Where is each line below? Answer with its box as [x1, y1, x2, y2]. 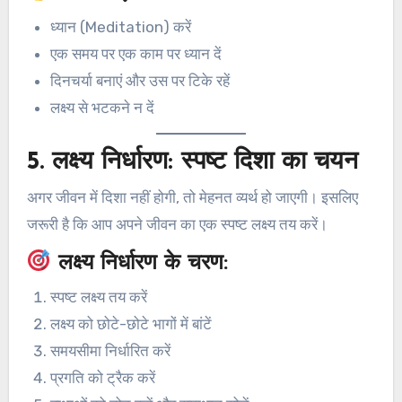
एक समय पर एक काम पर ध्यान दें [49, 44, 222, 63]
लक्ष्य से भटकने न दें [49, 98, 154, 117]
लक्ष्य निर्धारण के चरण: [51, 252, 229, 275]
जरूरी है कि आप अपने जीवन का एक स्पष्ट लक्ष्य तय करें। [26, 215, 328, 234]
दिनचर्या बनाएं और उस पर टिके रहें [49, 71, 230, 90]
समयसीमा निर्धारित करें [49, 342, 170, 361]
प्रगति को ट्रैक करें [49, 369, 155, 388]
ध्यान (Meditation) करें [49, 17, 191, 36]
